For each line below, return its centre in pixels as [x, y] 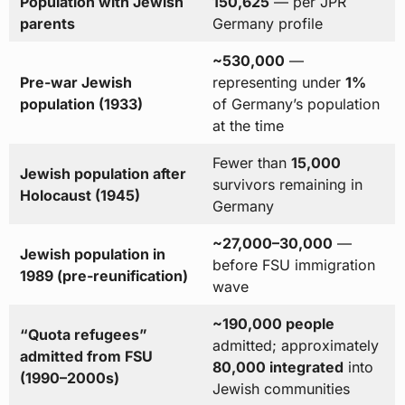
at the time [248, 126]
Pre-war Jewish [75, 83]
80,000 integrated [278, 367]
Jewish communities [281, 389]
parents [47, 24]
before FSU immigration [293, 265]
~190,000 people [273, 324]
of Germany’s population [296, 104]
